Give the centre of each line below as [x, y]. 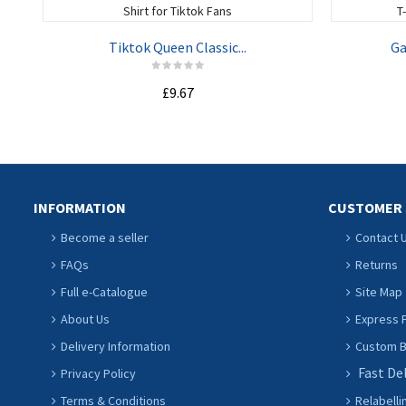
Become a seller [105, 237]
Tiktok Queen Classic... [178, 47]
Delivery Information [116, 346]
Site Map [379, 292]
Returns [377, 265]
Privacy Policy [98, 373]
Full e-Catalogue [104, 292]
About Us [85, 319]
